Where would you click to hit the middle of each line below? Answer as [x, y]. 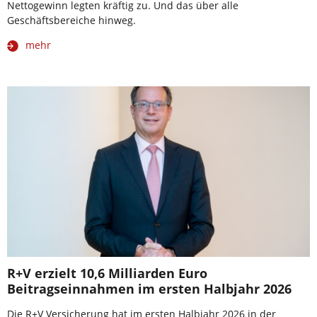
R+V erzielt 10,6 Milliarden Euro [107, 273]
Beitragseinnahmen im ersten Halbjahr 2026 [149, 289]
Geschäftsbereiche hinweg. [71, 21]
